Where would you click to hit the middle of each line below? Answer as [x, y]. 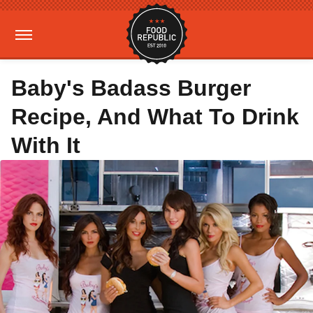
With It [46, 145]
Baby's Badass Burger [131, 88]
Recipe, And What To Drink [155, 117]
